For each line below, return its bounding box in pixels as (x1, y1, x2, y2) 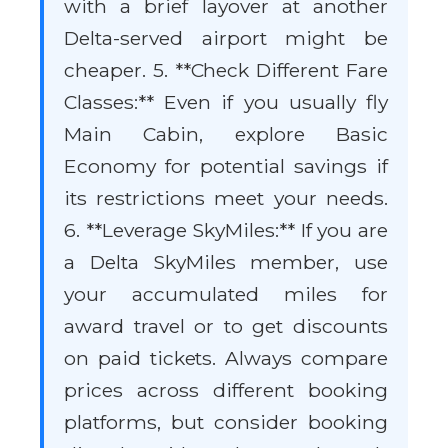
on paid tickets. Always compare (64, 346, 388, 371)
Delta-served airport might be (64, 26, 388, 51)
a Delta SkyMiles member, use (64, 250, 388, 275)
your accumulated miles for (64, 282, 388, 307)
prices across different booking (64, 378, 388, 403)
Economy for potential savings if (64, 154, 388, 179)
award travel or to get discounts (64, 314, 388, 339)
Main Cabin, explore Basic (64, 122, 388, 147)
